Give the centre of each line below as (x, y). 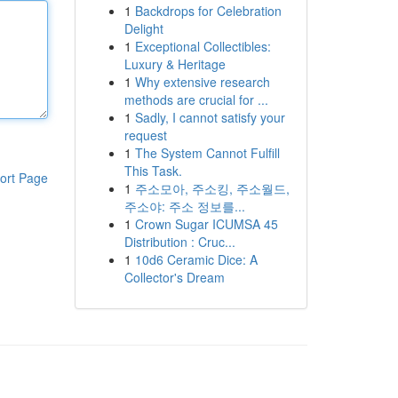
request (145, 135)
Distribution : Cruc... (179, 242)
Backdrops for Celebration (208, 11)
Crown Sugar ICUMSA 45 (206, 224)
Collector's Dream (174, 277)
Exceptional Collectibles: (203, 46)
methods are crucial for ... (196, 99)
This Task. (153, 171)
